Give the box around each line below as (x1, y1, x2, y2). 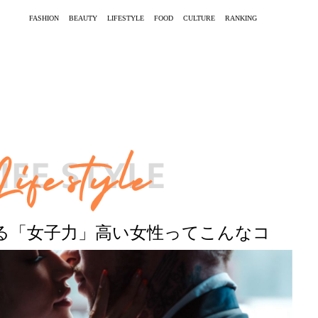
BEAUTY (69, 13, 97, 22)
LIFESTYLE (107, 13, 144, 22)
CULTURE (183, 13, 215, 22)
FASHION (29, 13, 59, 22)
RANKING (225, 13, 257, 22)
